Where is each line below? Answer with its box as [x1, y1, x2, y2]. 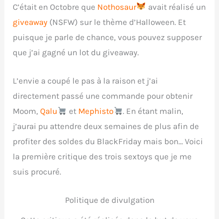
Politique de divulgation [65, 195, 154, 205]
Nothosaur [97, 1, 137, 12]
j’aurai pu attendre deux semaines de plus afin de [13, 121, 199, 131]
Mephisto [78, 106, 113, 116]
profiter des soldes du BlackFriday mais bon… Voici [13, 136, 203, 146]
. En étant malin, [122, 106, 183, 116]
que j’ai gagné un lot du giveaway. [13, 47, 139, 57]
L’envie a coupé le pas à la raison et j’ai [13, 75, 158, 86]
